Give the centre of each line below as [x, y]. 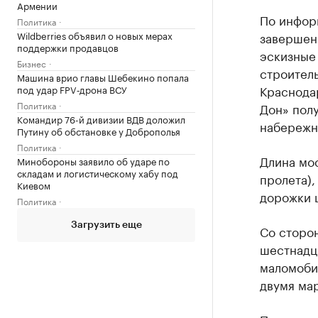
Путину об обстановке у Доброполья [99, 130]
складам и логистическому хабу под [98, 172]
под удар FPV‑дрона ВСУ [72, 88]
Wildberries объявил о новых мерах [95, 34]
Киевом [34, 184]
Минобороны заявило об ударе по [93, 160]
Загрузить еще [106, 225]
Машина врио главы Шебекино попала [103, 76]
